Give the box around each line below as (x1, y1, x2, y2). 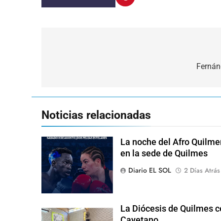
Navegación (51, 43, 114, 58)
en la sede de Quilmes (120, 148, 208, 158)
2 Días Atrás (184, 165, 220, 175)
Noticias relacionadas (41, 108, 151, 122)
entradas (51, 79, 98, 93)
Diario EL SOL (128, 165, 171, 175)
